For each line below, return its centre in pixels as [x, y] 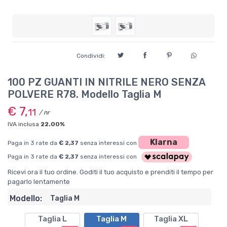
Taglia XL [171, 219]
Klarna [164, 142]
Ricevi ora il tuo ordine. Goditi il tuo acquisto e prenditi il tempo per [110, 172]
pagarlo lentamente [39, 182]
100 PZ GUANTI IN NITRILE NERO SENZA [106, 82]
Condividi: [91, 56]
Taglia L [52, 219]
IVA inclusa [24, 124]
